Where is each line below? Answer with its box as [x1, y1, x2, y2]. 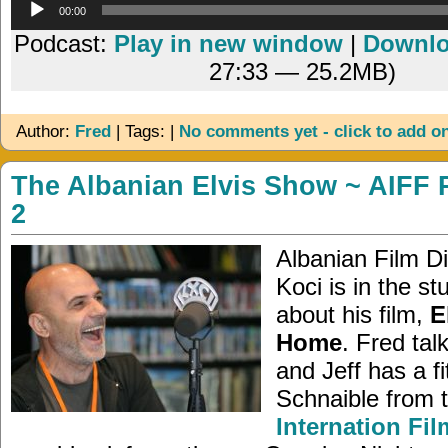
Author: [16, 122, 75, 142]
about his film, [276, 300, 430, 328]
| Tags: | [111, 122, 179, 142]
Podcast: [14, 30, 115, 58]
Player [301, 16, 348, 34]
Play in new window [114, 30, 344, 58]
